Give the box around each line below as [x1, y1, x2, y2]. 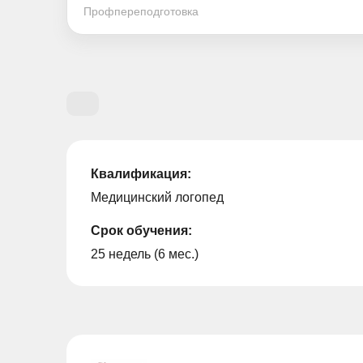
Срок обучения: [91, 224, 192, 237]
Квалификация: [91, 167, 191, 181]
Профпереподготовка [83, 5, 199, 18]
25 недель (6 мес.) [91, 247, 199, 261]
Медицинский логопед [91, 190, 224, 204]
